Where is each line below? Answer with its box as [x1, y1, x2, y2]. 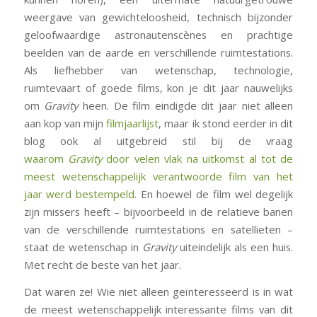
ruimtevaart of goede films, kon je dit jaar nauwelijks [23, 80, 294, 95]
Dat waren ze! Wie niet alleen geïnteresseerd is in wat [23, 284, 294, 299]
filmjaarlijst [106, 115, 159, 130]
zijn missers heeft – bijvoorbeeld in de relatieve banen [23, 204, 294, 219]
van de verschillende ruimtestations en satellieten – [23, 221, 294, 236]
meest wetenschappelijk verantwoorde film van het [23, 168, 294, 183]
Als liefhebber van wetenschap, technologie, [23, 62, 294, 77]
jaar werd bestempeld [23, 186, 135, 201]
